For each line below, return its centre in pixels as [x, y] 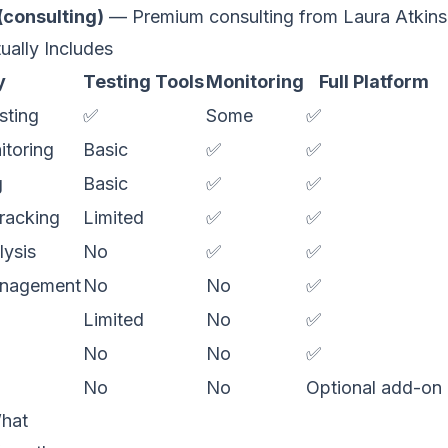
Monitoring [255, 81]
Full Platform [374, 81]
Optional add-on [374, 387]
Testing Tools [143, 81]
